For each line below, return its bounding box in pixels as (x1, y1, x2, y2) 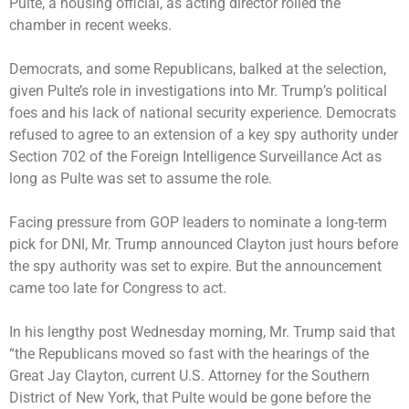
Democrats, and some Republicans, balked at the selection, (9, 59, 386, 78)
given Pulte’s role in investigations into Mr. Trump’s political (9, 81, 387, 100)
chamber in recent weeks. (9, 16, 172, 34)
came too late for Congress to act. (9, 278, 226, 297)
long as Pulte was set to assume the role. (9, 169, 276, 187)
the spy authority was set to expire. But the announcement (9, 257, 382, 275)
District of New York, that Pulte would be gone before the (9, 388, 371, 406)
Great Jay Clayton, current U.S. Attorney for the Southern (9, 366, 370, 384)
